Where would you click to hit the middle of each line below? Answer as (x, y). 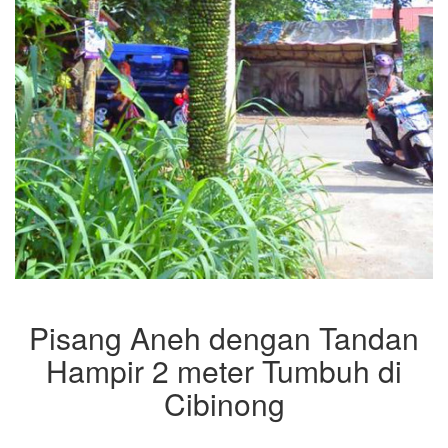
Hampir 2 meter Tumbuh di (224, 371)
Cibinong (224, 404)
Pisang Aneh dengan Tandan (224, 338)
